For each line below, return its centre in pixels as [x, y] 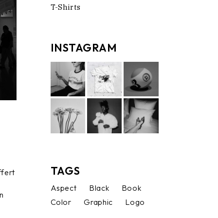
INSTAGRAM [84, 48]
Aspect [64, 188]
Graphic [98, 202]
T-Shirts [65, 7]
